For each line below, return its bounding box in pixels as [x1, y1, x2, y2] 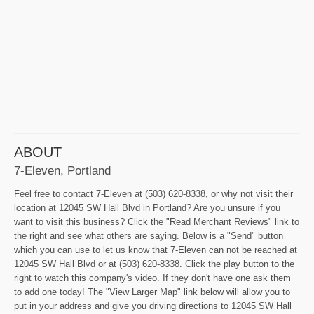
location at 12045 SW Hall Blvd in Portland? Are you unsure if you [14, 202, 280, 213]
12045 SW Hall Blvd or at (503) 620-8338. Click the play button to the [14, 258, 294, 269]
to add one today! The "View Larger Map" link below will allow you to [14, 286, 290, 297]
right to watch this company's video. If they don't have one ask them [14, 272, 291, 283]
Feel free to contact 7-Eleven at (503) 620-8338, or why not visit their [14, 188, 293, 199]
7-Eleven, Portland [14, 163, 111, 177]
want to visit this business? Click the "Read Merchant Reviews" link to [14, 216, 299, 227]
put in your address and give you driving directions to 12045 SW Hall [14, 300, 292, 311]
